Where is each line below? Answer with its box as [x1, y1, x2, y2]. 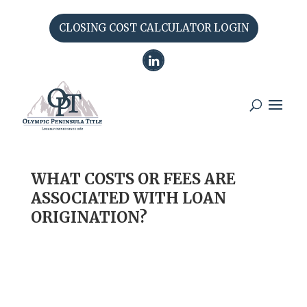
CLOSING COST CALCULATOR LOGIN [58, 21, 249, 34]
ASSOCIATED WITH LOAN [30, 188, 226, 208]
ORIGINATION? [30, 208, 147, 227]
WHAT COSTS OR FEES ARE [30, 169, 236, 188]
